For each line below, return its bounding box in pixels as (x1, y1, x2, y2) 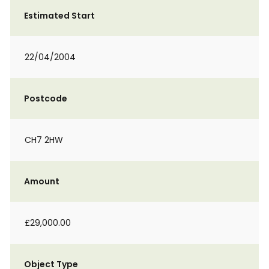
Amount (24, 175, 59, 187)
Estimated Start (24, 10, 95, 22)
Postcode (24, 92, 67, 104)
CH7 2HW (25, 134, 63, 146)
